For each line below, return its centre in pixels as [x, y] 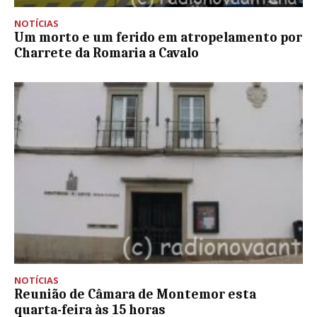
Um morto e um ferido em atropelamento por [158, 37]
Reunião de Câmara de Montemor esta [135, 294]
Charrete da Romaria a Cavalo [106, 53]
